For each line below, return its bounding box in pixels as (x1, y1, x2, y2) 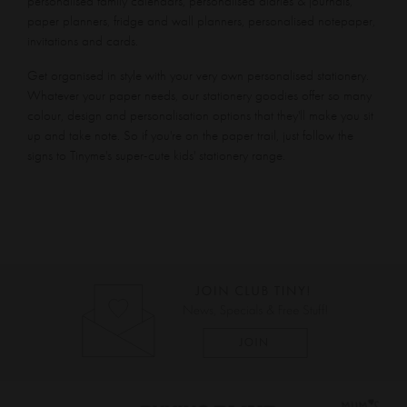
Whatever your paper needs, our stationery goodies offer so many (27, 85, 372, 104)
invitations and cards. (27, 31, 138, 50)
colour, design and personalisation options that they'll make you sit (27, 105, 373, 124)
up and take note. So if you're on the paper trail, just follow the (27, 125, 353, 144)
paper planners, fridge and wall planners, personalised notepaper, (27, 11, 375, 30)
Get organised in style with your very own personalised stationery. (27, 65, 369, 84)
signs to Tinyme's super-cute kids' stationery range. (27, 145, 285, 164)
